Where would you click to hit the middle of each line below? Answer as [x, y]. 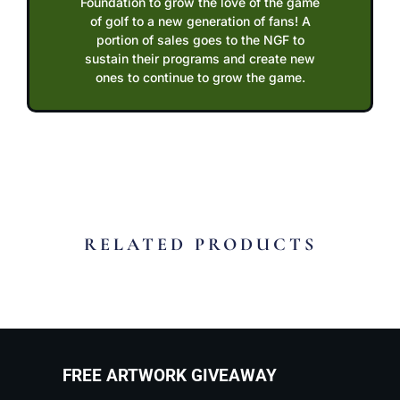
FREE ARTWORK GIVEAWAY [170, 376]
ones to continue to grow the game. [200, 77]
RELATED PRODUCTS [200, 245]
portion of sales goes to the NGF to [200, 39]
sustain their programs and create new [200, 58]
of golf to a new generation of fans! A [200, 21]
